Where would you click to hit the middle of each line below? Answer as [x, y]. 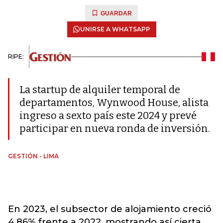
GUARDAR [116, 13]
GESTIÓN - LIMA [33, 156]
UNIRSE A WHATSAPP [115, 29]
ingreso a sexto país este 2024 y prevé [108, 115]
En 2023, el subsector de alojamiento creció [110, 209]
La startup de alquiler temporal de [100, 90]
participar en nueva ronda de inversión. [115, 128]
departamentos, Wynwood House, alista [114, 103]
